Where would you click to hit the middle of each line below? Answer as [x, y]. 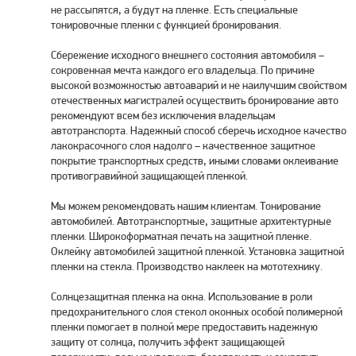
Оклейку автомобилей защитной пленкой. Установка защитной [197, 251]
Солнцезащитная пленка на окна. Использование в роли [182, 296]
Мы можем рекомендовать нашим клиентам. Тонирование [186, 206]
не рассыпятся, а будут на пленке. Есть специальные [174, 10]
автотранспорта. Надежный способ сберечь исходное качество [199, 130]
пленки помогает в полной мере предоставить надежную [184, 327]
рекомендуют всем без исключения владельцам [163, 115]
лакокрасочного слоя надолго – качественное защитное [183, 145]
